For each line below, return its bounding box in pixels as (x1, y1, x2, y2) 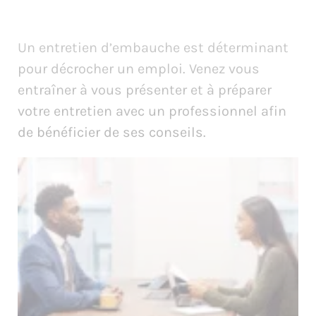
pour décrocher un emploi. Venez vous (18, 61, 260, 77)
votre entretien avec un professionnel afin (18, 103, 286, 119)
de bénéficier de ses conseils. (18, 124, 206, 140)
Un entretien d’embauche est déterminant (18, 39, 288, 56)
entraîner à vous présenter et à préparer (18, 82, 272, 98)
